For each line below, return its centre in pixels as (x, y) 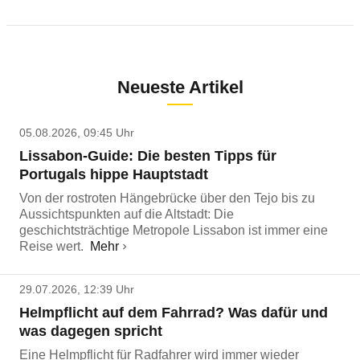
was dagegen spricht (91, 331)
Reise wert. (51, 246)
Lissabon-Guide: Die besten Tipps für (148, 156)
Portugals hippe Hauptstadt (114, 174)
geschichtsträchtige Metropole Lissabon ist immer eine (174, 230)
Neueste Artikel (180, 87)
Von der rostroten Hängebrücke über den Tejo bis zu (167, 198)
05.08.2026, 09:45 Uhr (77, 133)
